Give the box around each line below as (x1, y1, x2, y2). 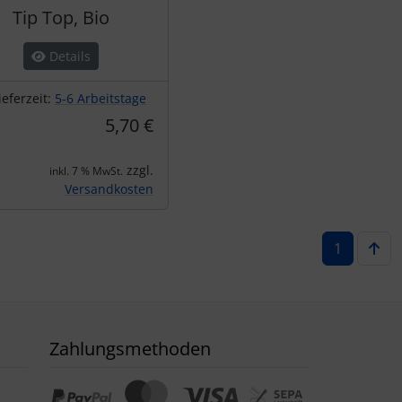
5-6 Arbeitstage (55, 90, 146, 107)
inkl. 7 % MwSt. (49, 163, 123, 179)
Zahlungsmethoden (49, 336, 211, 361)
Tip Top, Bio (13, 5, 109, 30)
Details (46, 48, 91, 65)
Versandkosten (65, 180, 153, 197)
